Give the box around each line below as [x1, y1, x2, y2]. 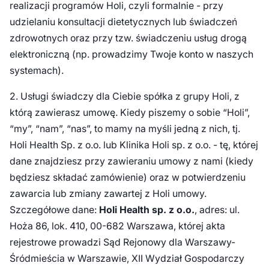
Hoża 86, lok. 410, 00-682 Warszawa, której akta [9, 220, 225, 232]
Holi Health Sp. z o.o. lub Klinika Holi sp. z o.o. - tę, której [9, 139, 258, 151]
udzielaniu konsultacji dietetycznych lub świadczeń [9, 16, 237, 28]
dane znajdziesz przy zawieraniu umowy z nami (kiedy [9, 155, 253, 167]
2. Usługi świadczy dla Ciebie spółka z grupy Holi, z [9, 90, 240, 102]
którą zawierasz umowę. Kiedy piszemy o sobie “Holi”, [9, 106, 250, 118]
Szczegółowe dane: [9, 204, 99, 216]
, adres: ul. [194, 204, 240, 216]
